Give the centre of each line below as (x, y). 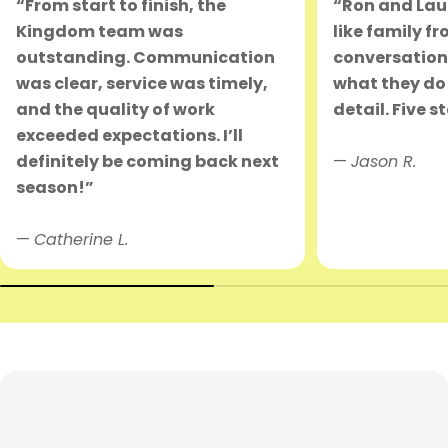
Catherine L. (81, 240)
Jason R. (383, 162)
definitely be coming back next (147, 162)
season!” (55, 188)
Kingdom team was (99, 32)
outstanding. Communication (145, 58)
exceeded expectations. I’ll (129, 136)
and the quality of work (115, 110)
